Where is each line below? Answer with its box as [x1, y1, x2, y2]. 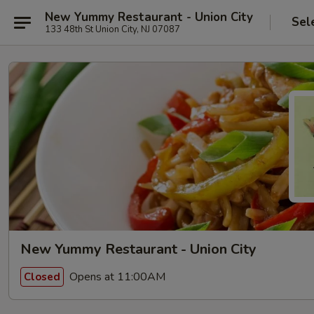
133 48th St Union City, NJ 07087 [45, 22, 180, 36]
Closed [24, 269, 60, 284]
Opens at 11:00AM [67, 268, 165, 285]
